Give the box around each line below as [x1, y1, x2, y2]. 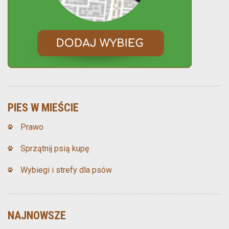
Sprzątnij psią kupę [20, 144, 89, 154]
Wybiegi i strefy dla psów [20, 165, 112, 175]
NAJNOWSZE [8, 209, 66, 222]
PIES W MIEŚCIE [8, 101, 79, 114]
